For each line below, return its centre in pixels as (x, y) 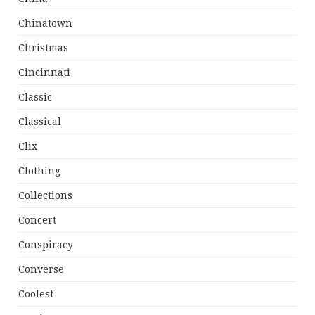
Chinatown (46, 24)
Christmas (44, 48)
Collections (46, 196)
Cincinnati (45, 73)
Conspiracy (46, 245)
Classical (40, 122)
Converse (41, 270)
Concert (38, 220)
